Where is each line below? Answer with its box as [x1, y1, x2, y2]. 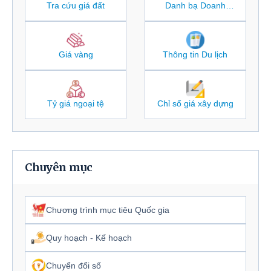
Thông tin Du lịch [163, 49, 228, 59]
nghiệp [182, 11, 209, 22]
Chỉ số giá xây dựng [157, 98, 233, 108]
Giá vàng [58, 49, 93, 59]
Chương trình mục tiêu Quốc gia [46, 204, 169, 215]
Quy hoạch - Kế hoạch [46, 232, 132, 243]
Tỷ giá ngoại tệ [47, 98, 105, 108]
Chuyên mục [25, 160, 93, 174]
